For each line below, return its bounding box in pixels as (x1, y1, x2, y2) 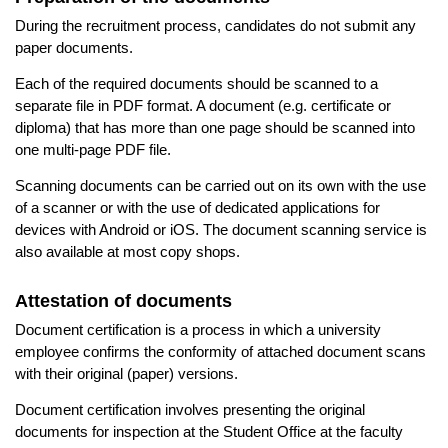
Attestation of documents (15, 290, 232, 311)
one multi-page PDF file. (15, 140, 171, 158)
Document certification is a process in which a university (15, 320, 381, 338)
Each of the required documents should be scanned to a (15, 74, 378, 92)
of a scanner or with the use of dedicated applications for (15, 198, 380, 216)
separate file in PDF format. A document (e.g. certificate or (15, 96, 391, 114)
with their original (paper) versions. (15, 364, 238, 382)
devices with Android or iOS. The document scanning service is (15, 220, 427, 238)
